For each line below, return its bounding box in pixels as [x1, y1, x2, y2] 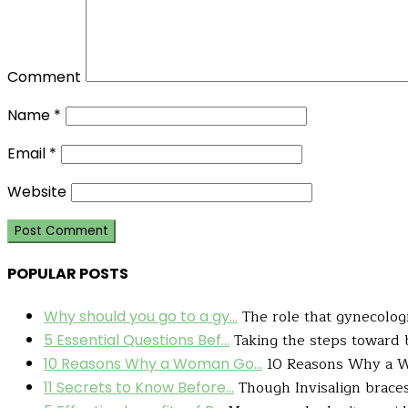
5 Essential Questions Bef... [44, 329, 229, 351]
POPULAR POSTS [7, 263, 128, 285]
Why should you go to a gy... [44, 305, 238, 327]
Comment [7, 66, 81, 88]
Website [7, 181, 66, 203]
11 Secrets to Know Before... [44, 376, 234, 398]
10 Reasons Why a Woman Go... [44, 352, 262, 374]
